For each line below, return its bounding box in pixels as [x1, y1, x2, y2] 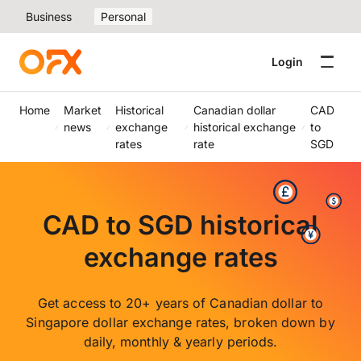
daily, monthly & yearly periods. [83, 334, 278, 351]
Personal [101, 10, 146, 23]
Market [63, 103, 102, 117]
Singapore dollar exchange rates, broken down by [26, 314, 335, 331]
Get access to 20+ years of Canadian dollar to [37, 295, 324, 312]
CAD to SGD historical [43, 209, 318, 242]
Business [26, 10, 72, 23]
